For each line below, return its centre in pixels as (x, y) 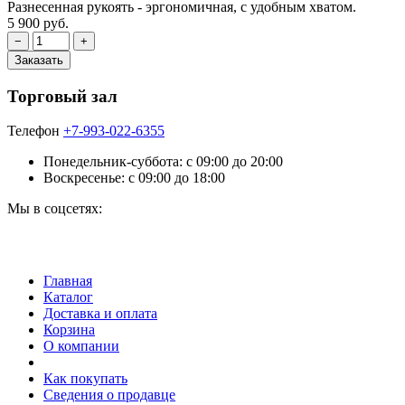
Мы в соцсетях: (55, 209)
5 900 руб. (38, 23)
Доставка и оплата (100, 314)
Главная (68, 281)
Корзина (69, 330)
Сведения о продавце (109, 395)
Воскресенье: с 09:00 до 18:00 (134, 178)
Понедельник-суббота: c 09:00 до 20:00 (163, 162)
